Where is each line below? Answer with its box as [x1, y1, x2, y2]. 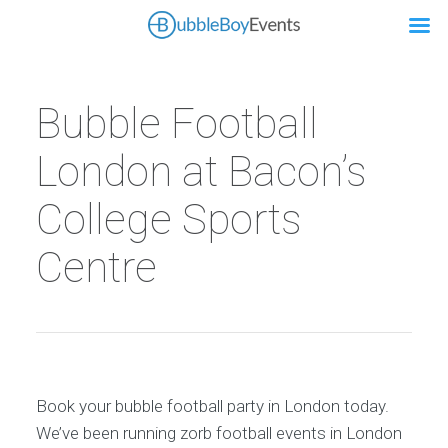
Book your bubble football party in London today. [35, 396, 389, 416]
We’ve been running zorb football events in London [35, 423, 402, 443]
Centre [35, 243, 157, 292]
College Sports [35, 195, 302, 244]
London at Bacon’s [35, 147, 367, 196]
